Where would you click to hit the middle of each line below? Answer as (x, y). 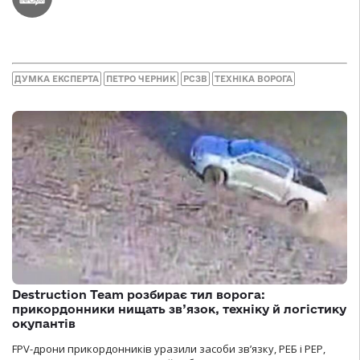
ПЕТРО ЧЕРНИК (141, 79)
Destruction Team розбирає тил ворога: (139, 295)
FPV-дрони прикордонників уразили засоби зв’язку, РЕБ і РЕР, (169, 349)
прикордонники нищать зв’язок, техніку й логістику (179, 309)
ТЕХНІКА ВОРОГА (254, 79)
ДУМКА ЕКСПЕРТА (57, 79)
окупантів (44, 324)
